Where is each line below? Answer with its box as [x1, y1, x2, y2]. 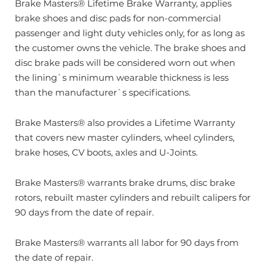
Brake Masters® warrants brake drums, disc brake [15, 177, 235, 188]
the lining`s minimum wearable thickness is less [15, 72, 229, 83]
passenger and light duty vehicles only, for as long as [15, 27, 245, 39]
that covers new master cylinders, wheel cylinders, [15, 132, 235, 143]
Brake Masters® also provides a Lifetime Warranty [15, 117, 235, 128]
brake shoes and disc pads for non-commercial [15, 12, 221, 24]
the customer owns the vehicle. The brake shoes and [15, 42, 246, 53]
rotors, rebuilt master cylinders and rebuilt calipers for [15, 192, 251, 203]
